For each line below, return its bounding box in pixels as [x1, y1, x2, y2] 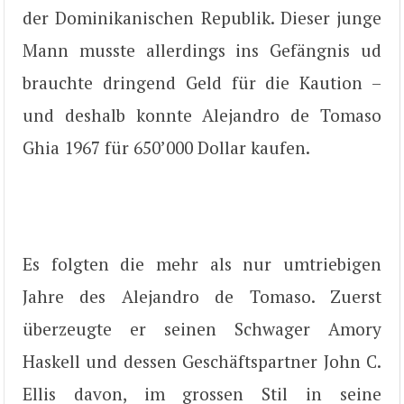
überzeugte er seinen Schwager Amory [23, 317, 381, 341]
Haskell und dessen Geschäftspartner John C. [23, 350, 381, 373]
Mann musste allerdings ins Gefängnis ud [23, 38, 381, 61]
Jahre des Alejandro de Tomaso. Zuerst [23, 285, 381, 308]
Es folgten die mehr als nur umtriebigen [23, 252, 381, 276]
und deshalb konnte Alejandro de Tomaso [23, 103, 381, 126]
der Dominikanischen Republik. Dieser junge [23, 5, 381, 29]
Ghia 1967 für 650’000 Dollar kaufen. [23, 135, 310, 159]
